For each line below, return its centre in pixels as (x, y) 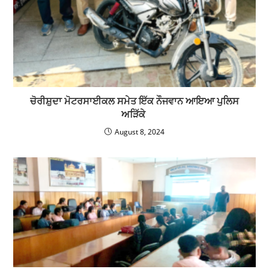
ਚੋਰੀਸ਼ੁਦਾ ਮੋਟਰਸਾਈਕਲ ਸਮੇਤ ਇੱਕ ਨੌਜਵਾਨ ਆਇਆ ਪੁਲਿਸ (134, 101)
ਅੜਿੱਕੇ (134, 114)
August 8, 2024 (140, 131)
